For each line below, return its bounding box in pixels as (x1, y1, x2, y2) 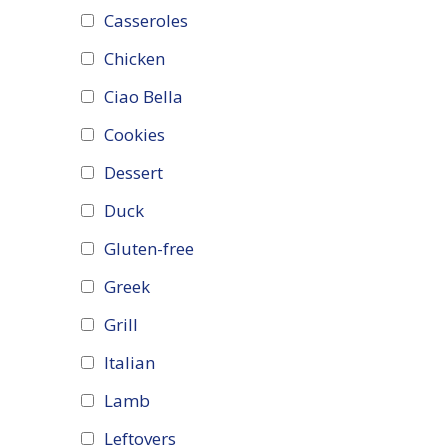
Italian (104, 351, 155, 375)
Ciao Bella (104, 85, 183, 109)
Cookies (104, 123, 165, 147)
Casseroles (104, 9, 188, 33)
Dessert (104, 161, 163, 185)
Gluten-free (104, 237, 194, 261)
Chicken (104, 47, 165, 71)
